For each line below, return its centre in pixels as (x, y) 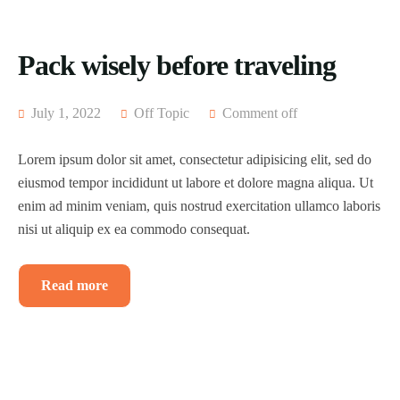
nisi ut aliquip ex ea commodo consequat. (134, 229)
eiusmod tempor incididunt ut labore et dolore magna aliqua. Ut (196, 183)
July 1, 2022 (64, 113)
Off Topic (162, 113)
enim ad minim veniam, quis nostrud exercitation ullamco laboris (199, 206)
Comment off (260, 113)
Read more (75, 285)
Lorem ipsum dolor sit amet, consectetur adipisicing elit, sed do (195, 159)
